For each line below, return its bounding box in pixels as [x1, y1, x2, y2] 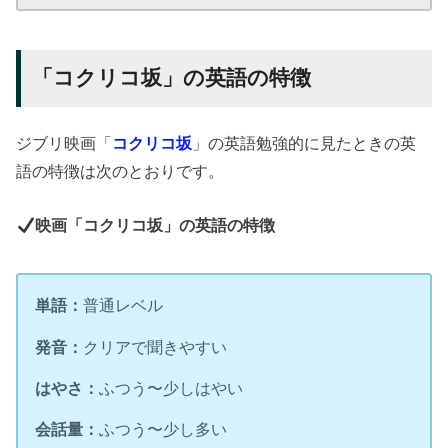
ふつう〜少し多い [99, 419, 228, 438]
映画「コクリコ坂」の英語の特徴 [34, 216, 275, 234]
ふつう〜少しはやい [99, 378, 244, 397]
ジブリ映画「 [16, 133, 113, 152]
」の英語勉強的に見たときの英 [192, 133, 417, 152]
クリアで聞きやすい [83, 337, 228, 356]
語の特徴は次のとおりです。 [16, 161, 225, 180]
